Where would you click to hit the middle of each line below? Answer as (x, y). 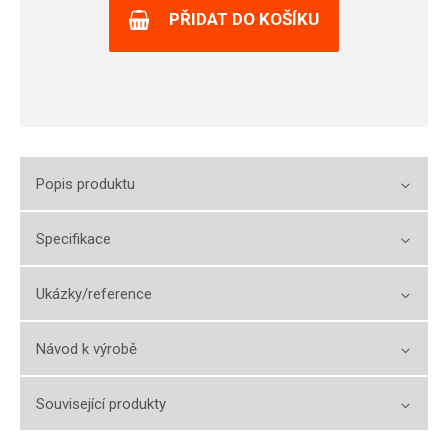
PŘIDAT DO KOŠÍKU (244, 19)
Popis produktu (85, 184)
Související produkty (101, 404)
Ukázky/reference (94, 294)
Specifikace (73, 239)
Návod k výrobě (86, 349)
